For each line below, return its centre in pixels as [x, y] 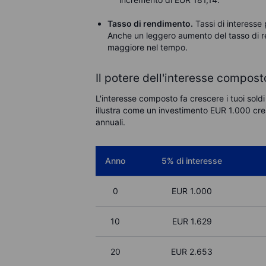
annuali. [111, 122]
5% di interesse [192, 161]
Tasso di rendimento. [151, 23]
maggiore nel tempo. [148, 47]
